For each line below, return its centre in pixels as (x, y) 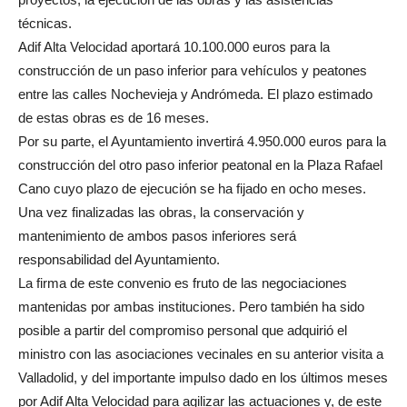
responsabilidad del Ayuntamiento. (119, 259)
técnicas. (45, 23)
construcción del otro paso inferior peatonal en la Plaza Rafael (200, 164)
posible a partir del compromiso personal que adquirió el (183, 330)
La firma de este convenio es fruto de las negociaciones (183, 283)
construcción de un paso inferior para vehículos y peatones (193, 70)
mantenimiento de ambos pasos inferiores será (157, 235)
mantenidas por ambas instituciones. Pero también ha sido (191, 306)
